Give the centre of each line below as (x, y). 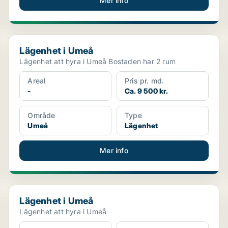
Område (41, 115)
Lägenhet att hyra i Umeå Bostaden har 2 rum (142, 61)
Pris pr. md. (144, 81)
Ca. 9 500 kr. (146, 91)
